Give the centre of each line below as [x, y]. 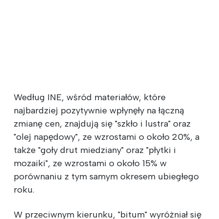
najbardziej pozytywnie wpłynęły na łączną [99, 110]
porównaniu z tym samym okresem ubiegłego [106, 176]
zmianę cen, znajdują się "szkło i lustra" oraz [102, 123]
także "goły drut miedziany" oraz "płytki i [95, 150]
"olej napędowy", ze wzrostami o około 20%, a [107, 137]
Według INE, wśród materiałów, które [90, 97]
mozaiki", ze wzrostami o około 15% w [90, 163]
